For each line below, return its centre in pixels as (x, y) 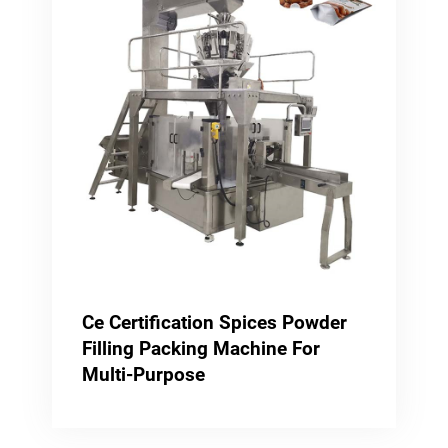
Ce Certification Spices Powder (214, 322)
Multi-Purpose (143, 374)
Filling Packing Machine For (200, 348)
